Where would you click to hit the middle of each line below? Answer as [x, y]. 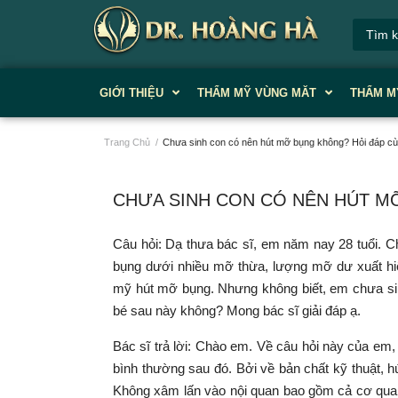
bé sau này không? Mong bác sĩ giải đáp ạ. [239, 310]
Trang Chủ [127, 142]
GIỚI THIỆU [131, 92]
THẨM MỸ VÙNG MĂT [257, 92]
